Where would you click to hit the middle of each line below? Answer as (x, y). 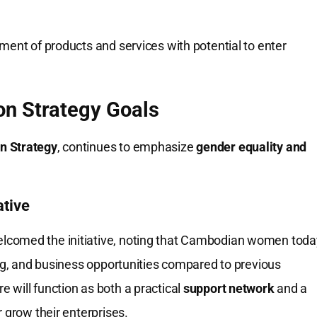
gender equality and (252, 147)
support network (229, 289)
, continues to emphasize (127, 147)
